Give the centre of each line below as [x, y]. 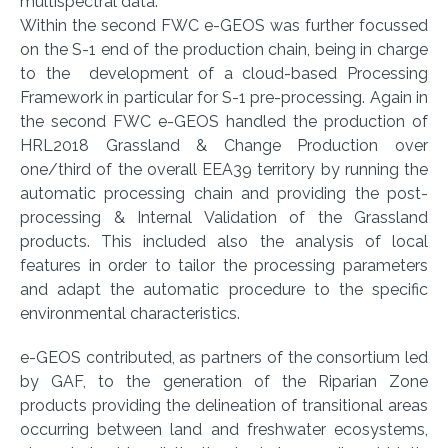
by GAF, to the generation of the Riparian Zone [224, 382]
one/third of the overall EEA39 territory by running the [224, 170]
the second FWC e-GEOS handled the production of [224, 122]
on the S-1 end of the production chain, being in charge [224, 50]
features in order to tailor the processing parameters [224, 266]
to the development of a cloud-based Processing [224, 74]
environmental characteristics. [130, 314]
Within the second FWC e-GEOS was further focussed [224, 26]
